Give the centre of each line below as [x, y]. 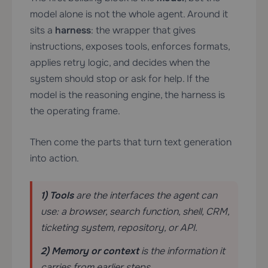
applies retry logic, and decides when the [120, 63]
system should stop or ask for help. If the [120, 79]
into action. [54, 159]
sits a [42, 31]
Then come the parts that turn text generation [131, 142]
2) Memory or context [90, 251]
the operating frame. [75, 111]
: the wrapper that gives [143, 31]
